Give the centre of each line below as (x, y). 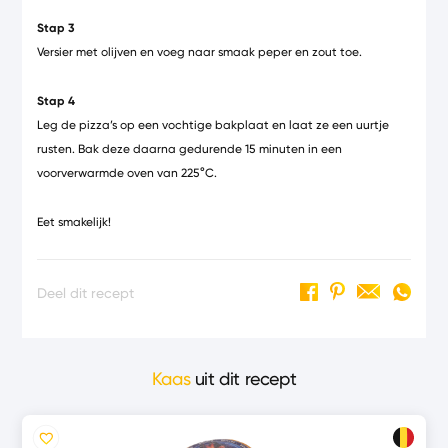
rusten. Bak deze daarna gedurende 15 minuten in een (190, 148)
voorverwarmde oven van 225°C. (127, 172)
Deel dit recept (86, 293)
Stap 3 (56, 27)
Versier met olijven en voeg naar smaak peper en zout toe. (200, 51)
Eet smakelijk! (74, 221)
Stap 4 (56, 100)
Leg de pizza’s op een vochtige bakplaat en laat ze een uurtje (213, 124)
